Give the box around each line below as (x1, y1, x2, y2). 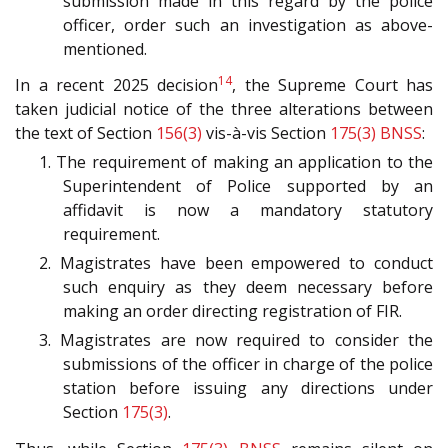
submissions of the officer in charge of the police (63, 353, 433, 376)
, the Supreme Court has (232, 74, 433, 97)
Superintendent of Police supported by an (63, 175, 433, 198)
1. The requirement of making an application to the (39, 151, 433, 174)
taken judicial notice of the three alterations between (15, 98, 433, 121)
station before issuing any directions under (63, 377, 433, 400)
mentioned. (63, 37, 147, 60)
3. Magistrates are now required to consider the (39, 329, 433, 352)
